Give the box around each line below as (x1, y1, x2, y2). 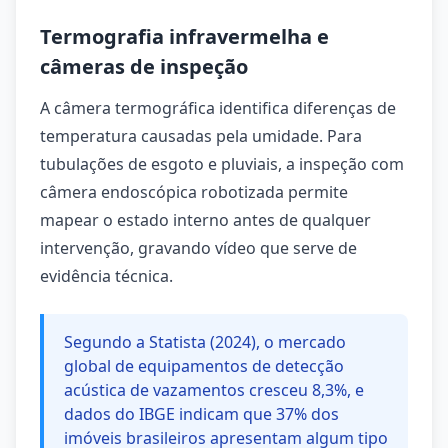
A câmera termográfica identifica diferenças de (40, 97, 396, 119)
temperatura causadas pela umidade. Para (40, 125, 362, 147)
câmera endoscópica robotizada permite (40, 181, 348, 203)
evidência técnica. (40, 265, 173, 287)
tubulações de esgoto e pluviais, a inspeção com (40, 153, 404, 175)
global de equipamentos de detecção (64, 355, 344, 377)
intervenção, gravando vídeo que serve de (40, 237, 357, 259)
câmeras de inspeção (40, 53, 248, 80)
